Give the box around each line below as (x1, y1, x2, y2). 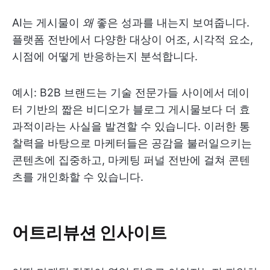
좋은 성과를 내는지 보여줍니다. (93, 16, 250, 29)
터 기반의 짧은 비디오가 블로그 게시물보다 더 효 (12, 103, 250, 116)
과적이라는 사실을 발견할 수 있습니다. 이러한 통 (12, 120, 250, 133)
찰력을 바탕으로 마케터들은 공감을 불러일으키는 (12, 137, 252, 149)
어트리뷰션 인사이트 (12, 221, 167, 242)
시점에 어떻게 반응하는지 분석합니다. (12, 50, 198, 63)
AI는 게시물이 (12, 16, 83, 29)
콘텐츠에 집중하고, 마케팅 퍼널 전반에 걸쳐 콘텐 (12, 154, 250, 166)
